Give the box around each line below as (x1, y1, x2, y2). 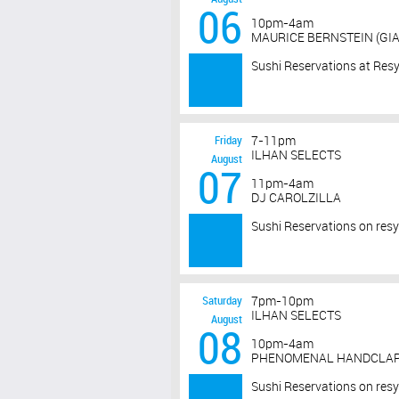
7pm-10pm (251, 296, 313, 308)
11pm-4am (251, 178, 313, 191)
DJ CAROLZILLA (251, 192, 341, 205)
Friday (215, 134, 242, 147)
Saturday (202, 295, 242, 307)
